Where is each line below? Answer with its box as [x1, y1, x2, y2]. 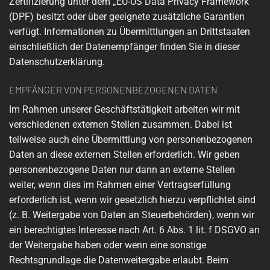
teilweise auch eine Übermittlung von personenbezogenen [9, 133, 253, 145]
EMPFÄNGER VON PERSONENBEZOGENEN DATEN [9, 83, 218, 95]
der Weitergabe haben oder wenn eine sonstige [9, 239, 206, 251]
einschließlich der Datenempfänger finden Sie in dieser [9, 40, 240, 52]
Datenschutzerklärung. [9, 55, 105, 67]
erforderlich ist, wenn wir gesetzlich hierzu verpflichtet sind [9, 193, 256, 206]
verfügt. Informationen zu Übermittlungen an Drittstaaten [9, 25, 250, 37]
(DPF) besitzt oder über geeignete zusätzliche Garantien [9, 10, 245, 22]
